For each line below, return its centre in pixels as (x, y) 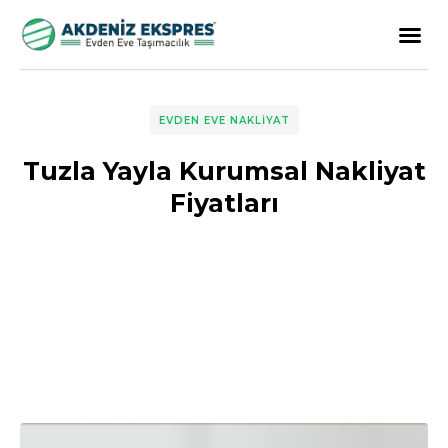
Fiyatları (224, 203)
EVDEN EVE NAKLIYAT (224, 120)
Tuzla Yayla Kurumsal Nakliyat (224, 171)
